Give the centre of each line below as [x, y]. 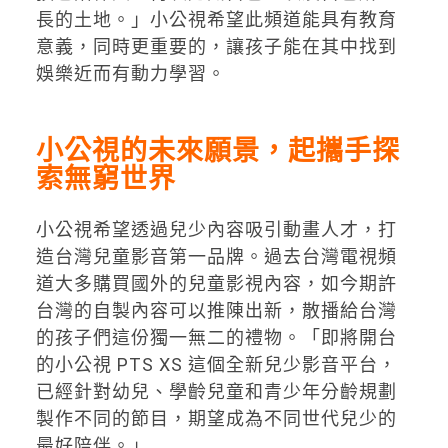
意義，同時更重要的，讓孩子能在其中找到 [216, 47]
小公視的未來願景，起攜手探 [217, 151]
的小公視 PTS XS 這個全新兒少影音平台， [216, 364]
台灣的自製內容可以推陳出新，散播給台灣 [216, 310]
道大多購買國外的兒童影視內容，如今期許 [216, 283]
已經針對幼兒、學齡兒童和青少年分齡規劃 [216, 391]
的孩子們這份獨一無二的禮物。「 [178, 337]
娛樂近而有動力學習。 [130, 74]
